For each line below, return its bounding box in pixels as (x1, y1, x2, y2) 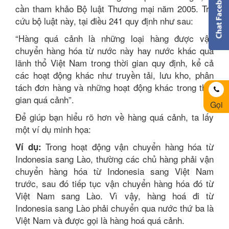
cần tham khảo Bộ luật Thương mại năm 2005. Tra (15, 2, 214, 15)
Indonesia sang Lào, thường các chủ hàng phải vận (15, 152, 214, 165)
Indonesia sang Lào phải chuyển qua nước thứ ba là (15, 201, 214, 214)
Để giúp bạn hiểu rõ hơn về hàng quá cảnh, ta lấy (15, 110, 214, 123)
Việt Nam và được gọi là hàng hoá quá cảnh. (15, 214, 185, 226)
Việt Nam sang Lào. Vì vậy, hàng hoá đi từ (15, 189, 214, 202)
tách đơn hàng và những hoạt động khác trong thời (15, 81, 214, 94)
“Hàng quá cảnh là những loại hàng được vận (15, 32, 214, 44)
